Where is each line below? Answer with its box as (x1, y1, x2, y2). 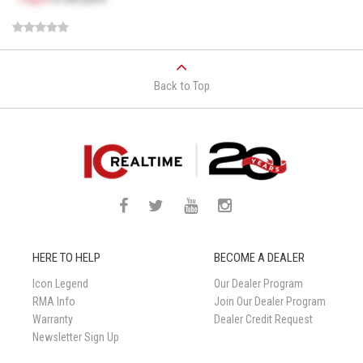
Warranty (32, 313, 73, 327)
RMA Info (32, 295, 75, 309)
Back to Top (153, 79, 210, 94)
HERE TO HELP (32, 250, 100, 266)
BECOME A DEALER (214, 250, 305, 266)
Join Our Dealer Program (214, 295, 326, 309)
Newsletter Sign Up (32, 331, 119, 344)
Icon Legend (32, 277, 88, 291)
